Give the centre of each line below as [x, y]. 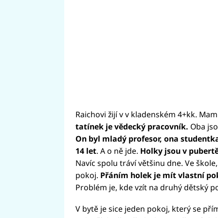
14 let [86, 151]
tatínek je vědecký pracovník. [132, 127]
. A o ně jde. [118, 151]
